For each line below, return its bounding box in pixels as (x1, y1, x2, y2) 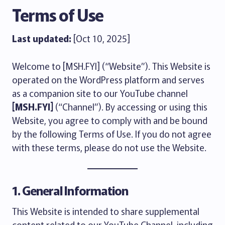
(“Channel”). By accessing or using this (53, 100, 207, 113)
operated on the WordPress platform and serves (12, 73, 204, 86)
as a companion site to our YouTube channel (12, 86, 188, 99)
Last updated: (12, 32, 71, 45)
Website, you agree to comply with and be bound (12, 114, 207, 127)
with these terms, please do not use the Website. (12, 141, 206, 154)
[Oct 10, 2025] (71, 32, 130, 45)
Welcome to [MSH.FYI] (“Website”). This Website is (12, 59, 210, 72)
